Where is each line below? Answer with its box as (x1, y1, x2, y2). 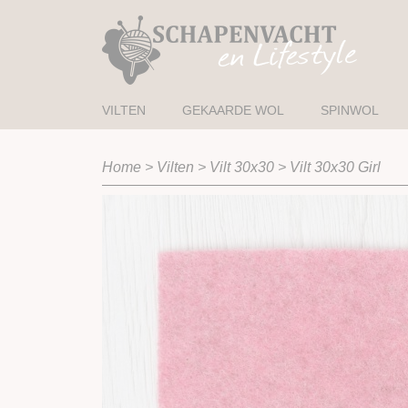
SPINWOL (321, 103, 379, 117)
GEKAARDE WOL (182, 103, 284, 117)
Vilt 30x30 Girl (290, 159, 381, 175)
